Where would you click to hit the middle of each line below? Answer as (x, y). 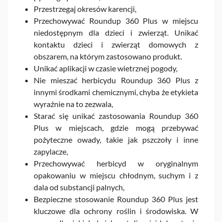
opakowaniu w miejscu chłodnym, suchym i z (116, 175)
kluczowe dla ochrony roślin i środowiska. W (116, 211)
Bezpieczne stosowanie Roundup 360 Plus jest (116, 199)
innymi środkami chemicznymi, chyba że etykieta (116, 92)
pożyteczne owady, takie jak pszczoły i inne (116, 139)
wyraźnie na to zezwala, (73, 104)
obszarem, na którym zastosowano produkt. (108, 56)
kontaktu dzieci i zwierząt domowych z (116, 44)
